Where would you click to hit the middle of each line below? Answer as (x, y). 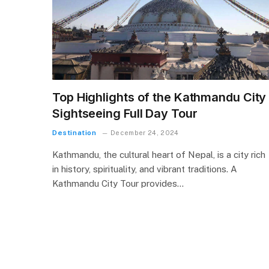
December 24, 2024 (144, 132)
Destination (74, 132)
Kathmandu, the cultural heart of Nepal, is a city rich (159, 154)
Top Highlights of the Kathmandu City (159, 97)
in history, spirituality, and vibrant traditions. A (145, 169)
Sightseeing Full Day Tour (125, 113)
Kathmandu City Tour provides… (118, 183)
